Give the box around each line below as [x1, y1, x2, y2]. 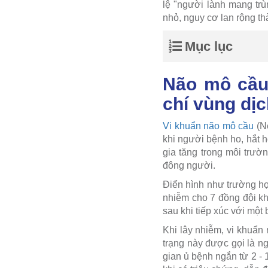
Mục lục [185, 38, 233, 54]
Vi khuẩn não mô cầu [163, 120, 254, 131]
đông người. [163, 160, 215, 170]
